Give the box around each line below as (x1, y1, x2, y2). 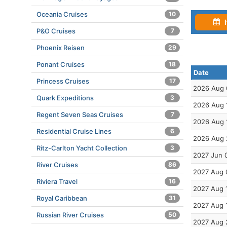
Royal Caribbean (36, 194, 87, 202)
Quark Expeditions (36, 94, 94, 102)
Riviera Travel (36, 177, 78, 185)
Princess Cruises (36, 77, 89, 85)
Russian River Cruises (36, 211, 104, 219)
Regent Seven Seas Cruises (36, 110, 123, 119)
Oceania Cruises (36, 10, 88, 18)
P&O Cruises (36, 27, 75, 35)
